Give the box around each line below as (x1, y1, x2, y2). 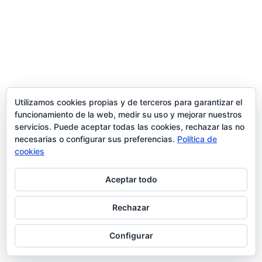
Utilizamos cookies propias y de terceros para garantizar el (15, 97, 242, 107)
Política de (177, 134, 217, 144)
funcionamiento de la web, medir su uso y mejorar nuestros (15, 109, 242, 119)
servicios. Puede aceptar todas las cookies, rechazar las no (15, 122, 244, 132)
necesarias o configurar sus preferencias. (15, 134, 177, 144)
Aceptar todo (105, 174, 157, 184)
